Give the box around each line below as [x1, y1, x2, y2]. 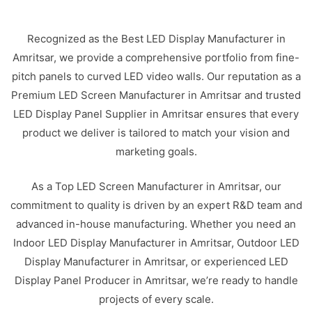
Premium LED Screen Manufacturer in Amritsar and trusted [11, 88, 301, 102]
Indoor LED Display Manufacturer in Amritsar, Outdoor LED [13, 235, 299, 249]
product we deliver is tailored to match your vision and [22, 126, 290, 139]
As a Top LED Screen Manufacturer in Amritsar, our [31, 179, 281, 193]
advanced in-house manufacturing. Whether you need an [16, 217, 296, 231]
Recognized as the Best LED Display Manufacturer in [26, 32, 286, 45]
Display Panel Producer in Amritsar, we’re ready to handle [14, 273, 298, 287]
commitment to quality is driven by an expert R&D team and [10, 198, 302, 212]
